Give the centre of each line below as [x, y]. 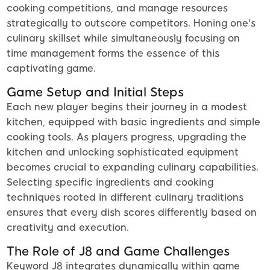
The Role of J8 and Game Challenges [118, 252]
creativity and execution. [68, 228]
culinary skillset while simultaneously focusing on [123, 39]
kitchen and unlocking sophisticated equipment [123, 152]
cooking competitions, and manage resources [117, 8]
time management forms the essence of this [113, 54]
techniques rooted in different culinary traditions [125, 198]
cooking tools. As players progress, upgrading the [127, 137]
